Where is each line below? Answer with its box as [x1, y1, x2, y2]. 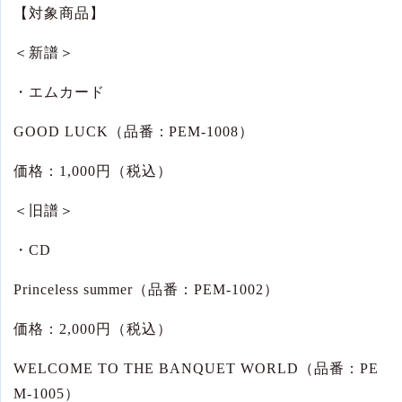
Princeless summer [13, 282, 134, 298]
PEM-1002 [194, 282, 264, 298]
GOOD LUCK [13, 124, 109, 140]
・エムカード [13, 84, 105, 100]
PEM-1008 [169, 124, 240, 140]
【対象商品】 [13, 5, 105, 22]
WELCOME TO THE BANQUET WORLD [13, 361, 299, 377]
